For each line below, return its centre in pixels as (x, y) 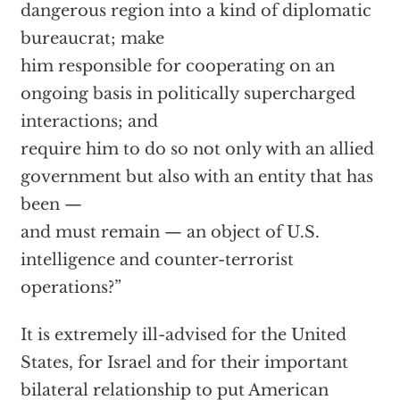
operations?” (71, 287)
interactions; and (89, 121)
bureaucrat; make (92, 38)
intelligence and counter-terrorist (157, 260)
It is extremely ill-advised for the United (183, 335)
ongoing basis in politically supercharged (187, 94)
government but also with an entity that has (196, 177)
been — (51, 204)
